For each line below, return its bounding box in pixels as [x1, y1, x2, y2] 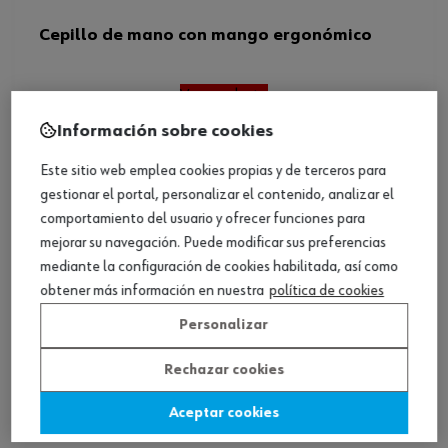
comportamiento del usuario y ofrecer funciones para [40, 211, 365, 228]
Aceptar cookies [169, 406, 279, 421]
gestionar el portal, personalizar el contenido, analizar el [40, 187, 394, 204]
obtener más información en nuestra [40, 283, 264, 300]
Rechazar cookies [164, 362, 284, 377]
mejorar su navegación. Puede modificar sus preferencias [40, 235, 386, 252]
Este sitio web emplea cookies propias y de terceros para [40, 163, 386, 180]
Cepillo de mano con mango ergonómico [39, 26, 372, 44]
